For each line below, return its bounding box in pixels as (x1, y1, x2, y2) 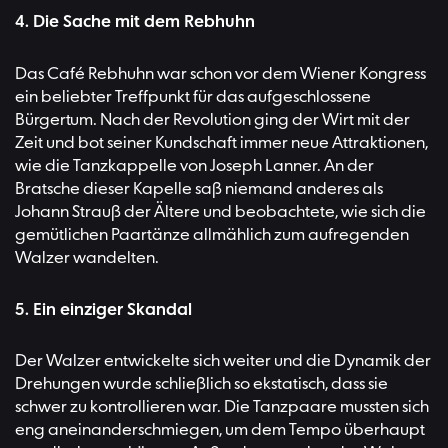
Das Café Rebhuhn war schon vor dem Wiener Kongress (15, 64, 426, 84)
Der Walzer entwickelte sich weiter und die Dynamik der (15, 352, 431, 372)
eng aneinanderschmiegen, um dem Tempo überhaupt (15, 421, 425, 441)
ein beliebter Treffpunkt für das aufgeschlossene (15, 87, 371, 107)
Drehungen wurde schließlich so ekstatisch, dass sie (15, 375, 388, 395)
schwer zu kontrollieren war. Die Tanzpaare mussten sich (15, 398, 429, 418)
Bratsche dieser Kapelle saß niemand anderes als (15, 179, 383, 199)
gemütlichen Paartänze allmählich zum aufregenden (15, 225, 409, 245)
